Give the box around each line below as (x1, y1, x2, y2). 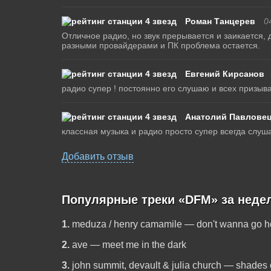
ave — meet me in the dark (71, 240, 186, 250)
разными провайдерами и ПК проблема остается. (61, 41, 260, 50)
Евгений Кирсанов (184, 69, 264, 79)
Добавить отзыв (61, 151, 134, 162)
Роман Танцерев (184, 16, 255, 26)
